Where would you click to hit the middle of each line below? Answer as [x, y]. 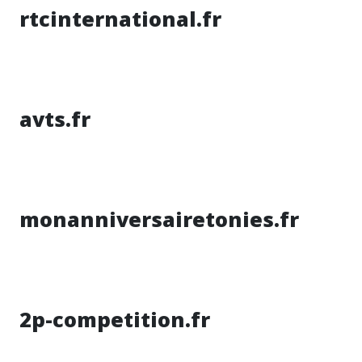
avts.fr [55, 119]
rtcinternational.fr [120, 19]
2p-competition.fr [115, 319]
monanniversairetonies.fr [159, 219]
